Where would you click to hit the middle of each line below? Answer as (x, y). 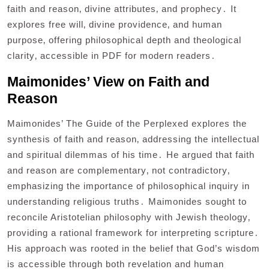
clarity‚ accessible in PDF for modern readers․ (112, 56)
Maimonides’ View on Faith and (108, 82)
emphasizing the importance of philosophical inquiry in (128, 186)
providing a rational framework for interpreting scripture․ (133, 233)
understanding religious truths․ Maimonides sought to (127, 202)
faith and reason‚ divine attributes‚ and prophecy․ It (122, 9)
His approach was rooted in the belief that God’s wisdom (134, 249)
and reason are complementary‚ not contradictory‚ (119, 171)
